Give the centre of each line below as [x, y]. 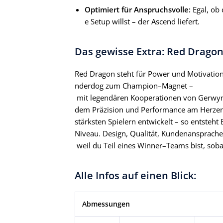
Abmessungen [106, 204]
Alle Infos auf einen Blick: [135, 176]
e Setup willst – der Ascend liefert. [142, 22]
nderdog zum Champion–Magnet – [134, 86]
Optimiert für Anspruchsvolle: [138, 10]
